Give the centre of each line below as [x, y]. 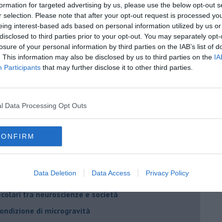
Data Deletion [55, 173]
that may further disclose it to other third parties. [117, 67]
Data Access [111, 173]
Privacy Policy [167, 173]
